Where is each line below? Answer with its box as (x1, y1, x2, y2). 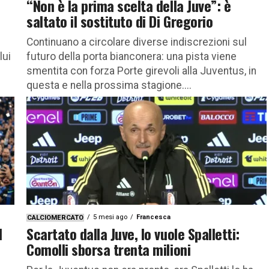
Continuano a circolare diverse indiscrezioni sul (26, 35, 247, 48)
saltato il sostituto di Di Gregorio (26, 10, 213, 32)
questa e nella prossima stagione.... (26, 79, 192, 91)
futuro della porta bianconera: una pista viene (26, 50, 237, 62)
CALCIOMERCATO (27, 213, 83, 222)
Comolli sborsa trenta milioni (26, 238, 191, 260)
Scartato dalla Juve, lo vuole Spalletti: (26, 222, 240, 244)
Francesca (136, 213, 171, 221)
